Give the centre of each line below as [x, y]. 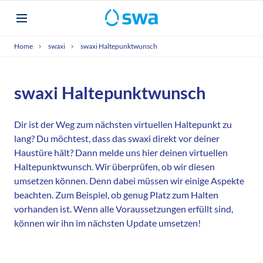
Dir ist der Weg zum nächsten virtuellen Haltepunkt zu [123, 124]
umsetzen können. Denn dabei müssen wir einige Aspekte [129, 180]
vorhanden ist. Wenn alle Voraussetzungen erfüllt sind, [124, 208]
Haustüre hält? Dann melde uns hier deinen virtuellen [121, 152]
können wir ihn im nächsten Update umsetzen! [107, 222]
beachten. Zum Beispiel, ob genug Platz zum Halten [116, 194]
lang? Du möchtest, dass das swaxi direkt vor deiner [117, 138]
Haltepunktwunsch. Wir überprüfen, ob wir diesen [114, 166]
